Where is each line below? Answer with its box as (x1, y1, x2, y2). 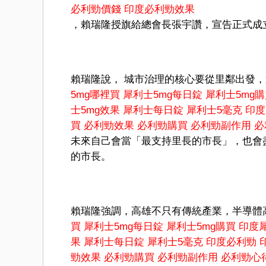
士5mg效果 (71, 104, 120, 116)
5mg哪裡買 (71, 88, 120, 100)
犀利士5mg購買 (166, 220, 236, 232)
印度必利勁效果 (124, 3, 195, 15)
